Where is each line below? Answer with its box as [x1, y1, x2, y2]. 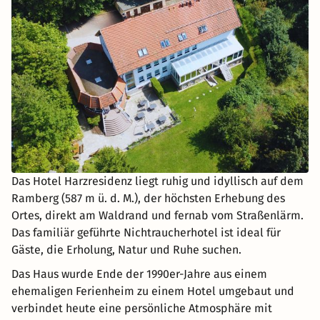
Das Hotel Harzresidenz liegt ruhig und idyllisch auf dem [11, 174, 304, 189]
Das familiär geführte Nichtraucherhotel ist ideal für [11, 226, 281, 240]
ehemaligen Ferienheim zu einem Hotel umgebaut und [11, 284, 294, 299]
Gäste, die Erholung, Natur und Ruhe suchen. [11, 243, 241, 257]
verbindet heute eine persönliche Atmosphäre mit [11, 301, 272, 316]
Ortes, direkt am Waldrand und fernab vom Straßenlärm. [11, 209, 304, 223]
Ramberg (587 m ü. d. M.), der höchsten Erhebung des [11, 191, 285, 206]
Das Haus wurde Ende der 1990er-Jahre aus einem [11, 267, 267, 281]
